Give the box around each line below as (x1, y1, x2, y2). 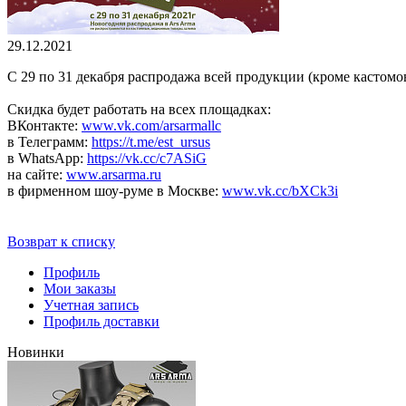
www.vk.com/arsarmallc (82, 117, 221, 133)
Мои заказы (43, 280, 116, 296)
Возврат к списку (7, 233, 115, 249)
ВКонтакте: (7, 117, 82, 133)
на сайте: (7, 166, 66, 182)
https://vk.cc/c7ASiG (87, 150, 207, 166)
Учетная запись (43, 296, 139, 313)
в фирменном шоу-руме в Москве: (7, 182, 222, 198)
